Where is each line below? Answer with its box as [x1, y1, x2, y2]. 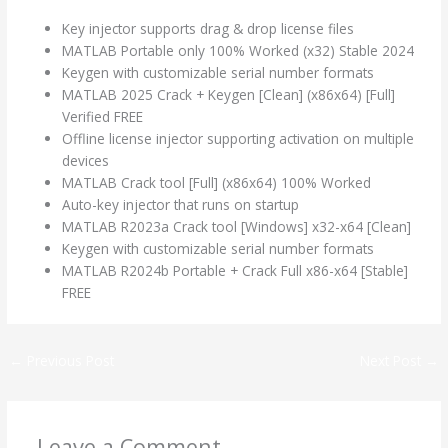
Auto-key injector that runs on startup [62, 194, 300, 214]
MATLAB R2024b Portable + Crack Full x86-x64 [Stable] [62, 260, 409, 280]
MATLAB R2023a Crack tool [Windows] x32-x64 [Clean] [62, 216, 412, 236]
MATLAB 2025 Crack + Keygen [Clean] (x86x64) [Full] [62, 84, 396, 104]
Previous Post [23, 351, 115, 370]
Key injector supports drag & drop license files [62, 18, 355, 38]
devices [62, 150, 110, 170]
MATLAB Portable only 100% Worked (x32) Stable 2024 [62, 40, 415, 60]
